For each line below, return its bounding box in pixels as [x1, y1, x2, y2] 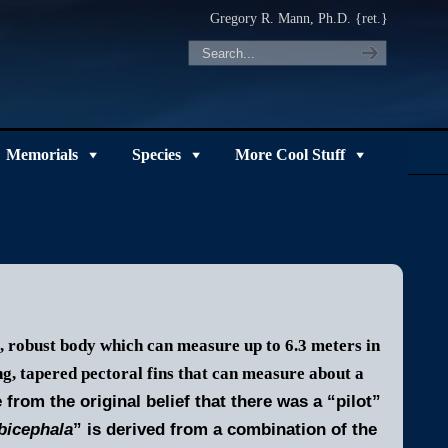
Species [131, 146, 181, 163]
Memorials [5, 146, 78, 163]
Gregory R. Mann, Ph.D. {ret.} [209, 11, 388, 26]
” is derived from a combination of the [72, 420, 377, 439]
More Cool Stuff [234, 146, 345, 163]
